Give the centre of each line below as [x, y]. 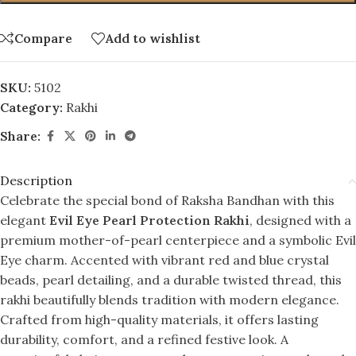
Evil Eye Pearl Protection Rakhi [149, 220]
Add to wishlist [153, 39]
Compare [43, 39]
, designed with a [300, 220]
